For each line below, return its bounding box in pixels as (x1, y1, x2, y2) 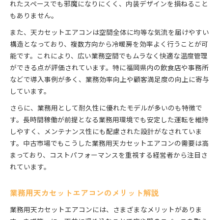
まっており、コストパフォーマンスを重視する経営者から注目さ (10, 150, 208, 160)
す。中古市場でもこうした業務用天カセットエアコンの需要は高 (10, 138, 209, 148)
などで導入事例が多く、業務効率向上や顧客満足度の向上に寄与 (10, 74, 209, 84)
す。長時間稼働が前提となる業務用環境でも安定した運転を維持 (10, 114, 209, 125)
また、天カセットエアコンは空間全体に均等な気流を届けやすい (10, 27, 209, 37)
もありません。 (10, 10, 58, 21)
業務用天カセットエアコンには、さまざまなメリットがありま (10, 204, 202, 215)
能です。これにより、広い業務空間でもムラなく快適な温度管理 (10, 51, 208, 61)
